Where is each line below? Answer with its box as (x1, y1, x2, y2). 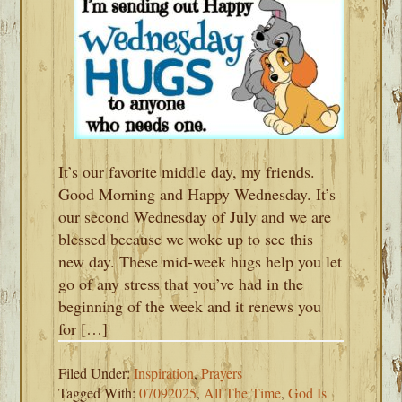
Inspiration (134, 363, 195, 382)
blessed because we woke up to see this (58, 228, 314, 249)
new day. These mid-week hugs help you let (58, 250, 343, 272)
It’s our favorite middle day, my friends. (58, 161, 316, 182)
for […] (58, 318, 109, 339)
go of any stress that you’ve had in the (58, 273, 304, 294)
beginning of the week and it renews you (58, 295, 322, 317)
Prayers (201, 363, 243, 382)
